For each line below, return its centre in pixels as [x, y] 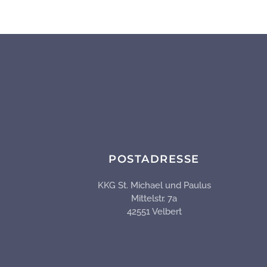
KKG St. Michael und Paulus [154, 186]
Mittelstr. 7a [154, 199]
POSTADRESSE [154, 159]
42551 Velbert [154, 212]
